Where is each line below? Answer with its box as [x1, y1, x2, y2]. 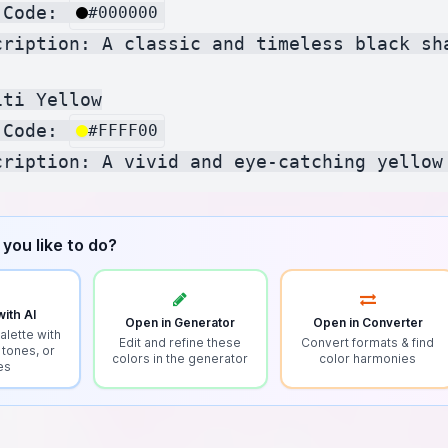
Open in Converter [312, 314, 423, 330]
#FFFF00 [88, 120, 158, 140]
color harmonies [319, 350, 417, 366]
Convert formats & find [301, 334, 435, 350]
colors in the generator [112, 350, 249, 366]
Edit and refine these [119, 334, 242, 350]
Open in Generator [125, 314, 236, 330]
